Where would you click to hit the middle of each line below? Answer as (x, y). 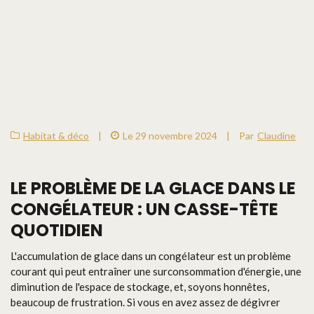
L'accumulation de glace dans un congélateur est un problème (151, 255)
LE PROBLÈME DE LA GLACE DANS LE (153, 188)
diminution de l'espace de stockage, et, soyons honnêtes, (140, 286)
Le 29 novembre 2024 (170, 135)
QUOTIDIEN (57, 230)
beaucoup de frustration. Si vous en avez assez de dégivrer (145, 302)
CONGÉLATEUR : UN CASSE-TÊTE (144, 209)
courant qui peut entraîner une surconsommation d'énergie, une (156, 271)
